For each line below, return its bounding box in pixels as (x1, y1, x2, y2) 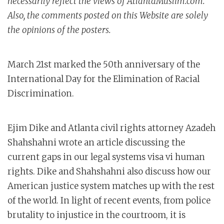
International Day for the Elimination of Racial (7, 73, 199, 84)
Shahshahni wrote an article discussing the (7, 136, 185, 148)
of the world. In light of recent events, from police (7, 194, 210, 206)
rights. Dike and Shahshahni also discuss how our (7, 165, 211, 177)
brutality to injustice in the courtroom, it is (7, 209, 185, 220)
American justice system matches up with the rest (7, 180, 214, 191)
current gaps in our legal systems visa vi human (7, 151, 205, 162)
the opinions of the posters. (7, 24, 111, 35)
